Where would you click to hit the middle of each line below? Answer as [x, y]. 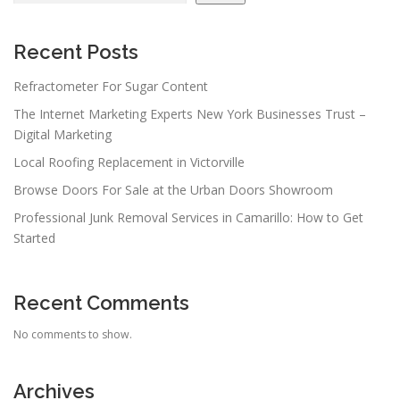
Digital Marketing [62, 134]
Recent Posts [76, 52]
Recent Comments [101, 302]
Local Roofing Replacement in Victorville [129, 162]
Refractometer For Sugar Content [111, 86]
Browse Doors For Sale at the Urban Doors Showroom [173, 189]
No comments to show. [73, 334]
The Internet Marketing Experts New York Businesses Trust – [190, 113]
